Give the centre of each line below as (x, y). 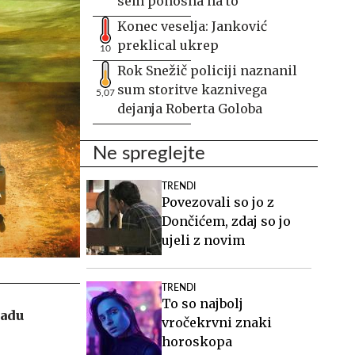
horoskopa (197, 342)
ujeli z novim (203, 240)
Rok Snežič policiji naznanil (207, 71)
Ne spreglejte (149, 154)
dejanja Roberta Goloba (190, 109)
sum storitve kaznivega (192, 90)
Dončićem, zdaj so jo (226, 221)
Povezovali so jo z (218, 202)
